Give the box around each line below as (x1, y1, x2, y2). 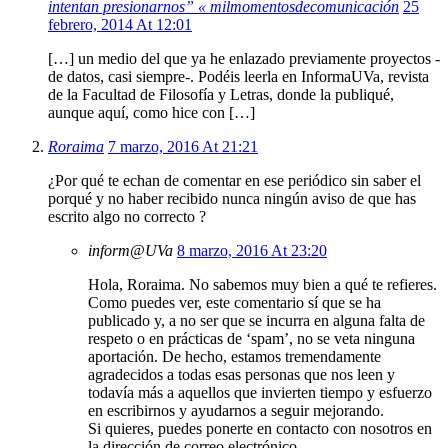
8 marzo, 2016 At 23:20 (177, 242, 327, 260)
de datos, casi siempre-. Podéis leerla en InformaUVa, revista (48, 68, 429, 86)
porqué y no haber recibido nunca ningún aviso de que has (48, 190, 416, 208)
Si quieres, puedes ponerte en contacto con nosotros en (88, 420, 432, 438)
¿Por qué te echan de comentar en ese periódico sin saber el (48, 172, 421, 190)
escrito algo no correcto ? (48, 208, 206, 226)
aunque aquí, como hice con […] (48, 104, 255, 122)
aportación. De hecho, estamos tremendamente (88, 348, 381, 366)
